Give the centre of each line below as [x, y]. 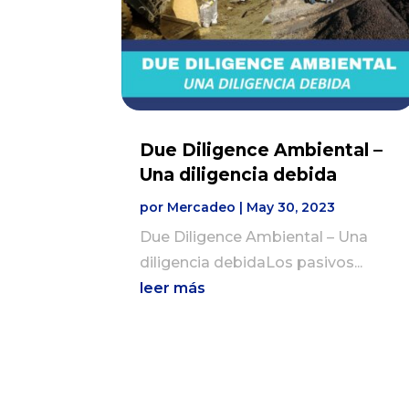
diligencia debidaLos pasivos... [252, 263]
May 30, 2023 [291, 208]
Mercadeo [202, 208]
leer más [173, 288]
